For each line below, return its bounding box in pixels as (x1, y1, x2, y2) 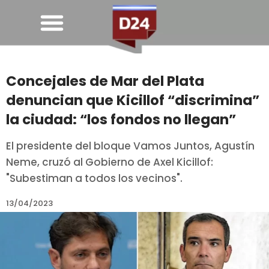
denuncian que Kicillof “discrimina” (6, 91, 259, 110)
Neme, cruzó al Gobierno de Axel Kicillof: (6, 155, 213, 170)
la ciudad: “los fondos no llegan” (6, 110, 236, 130)
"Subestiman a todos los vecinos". (6, 171, 183, 186)
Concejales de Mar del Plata (6, 71, 204, 91)
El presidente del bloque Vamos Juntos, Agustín (6, 139, 255, 154)
